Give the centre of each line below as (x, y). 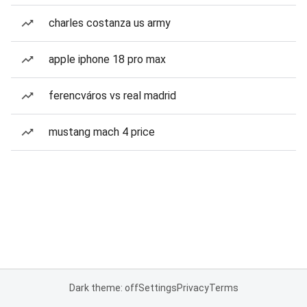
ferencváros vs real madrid (112, 96)
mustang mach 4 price (102, 132)
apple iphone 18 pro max (107, 59)
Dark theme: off (103, 288)
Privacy (193, 288)
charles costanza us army (110, 23)
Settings (157, 288)
